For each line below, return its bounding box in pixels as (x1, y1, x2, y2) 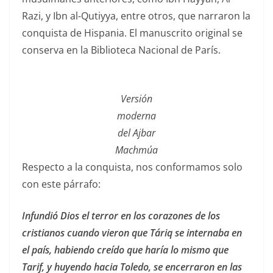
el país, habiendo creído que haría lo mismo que (22, 243, 229, 257)
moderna (117, 109, 156, 123)
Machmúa (115, 143, 158, 157)
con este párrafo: (22, 177, 101, 191)
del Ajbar (118, 126, 155, 140)
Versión (121, 92, 152, 106)
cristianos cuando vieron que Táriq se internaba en (22, 226, 242, 240)
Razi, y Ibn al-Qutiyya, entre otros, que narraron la (22, 9, 250, 23)
